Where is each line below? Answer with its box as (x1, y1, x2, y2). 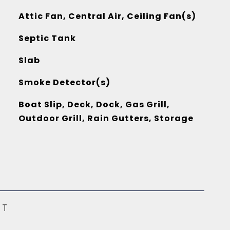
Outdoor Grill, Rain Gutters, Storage (18, 112, 194, 124)
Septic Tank (18, 32, 76, 44)
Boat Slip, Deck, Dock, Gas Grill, (18, 99, 170, 110)
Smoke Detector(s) (18, 76, 110, 88)
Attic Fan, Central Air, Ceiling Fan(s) (18, 10, 196, 22)
